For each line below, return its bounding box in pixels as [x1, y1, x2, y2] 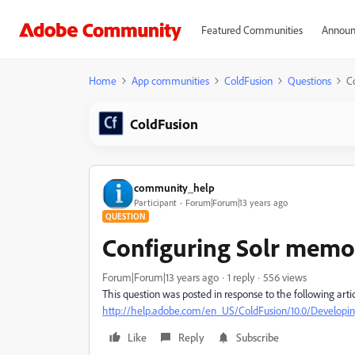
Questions [288, 74, 331, 87]
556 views [263, 270, 307, 284]
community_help [134, 180, 215, 194]
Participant [134, 196, 177, 208]
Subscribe [236, 330, 279, 344]
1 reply [227, 270, 254, 284]
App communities [132, 74, 209, 87]
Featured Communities [200, 23, 303, 36]
